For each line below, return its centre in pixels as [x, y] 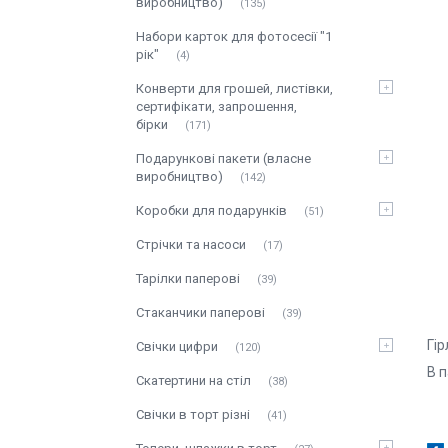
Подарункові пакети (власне [223, 158]
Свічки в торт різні [193, 414]
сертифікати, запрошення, [216, 106]
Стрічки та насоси [191, 244]
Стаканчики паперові [200, 312]
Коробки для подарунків [211, 210]
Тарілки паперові [188, 278]
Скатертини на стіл [193, 380]
